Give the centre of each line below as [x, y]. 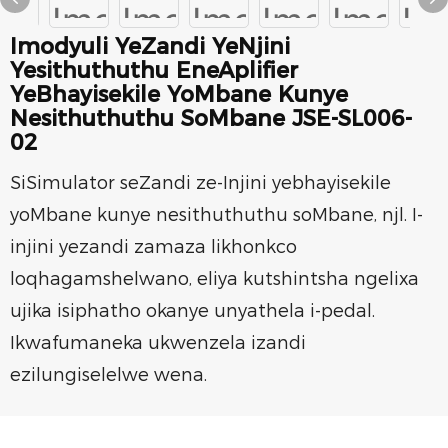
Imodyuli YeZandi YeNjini [150, 46]
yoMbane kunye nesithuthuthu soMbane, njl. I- [216, 215]
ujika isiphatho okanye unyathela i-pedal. [192, 311]
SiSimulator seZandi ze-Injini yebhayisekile [200, 183]
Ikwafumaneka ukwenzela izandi [158, 343]
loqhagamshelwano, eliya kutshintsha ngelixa [214, 279]
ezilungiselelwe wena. [108, 375]
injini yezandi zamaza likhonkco [153, 247]
